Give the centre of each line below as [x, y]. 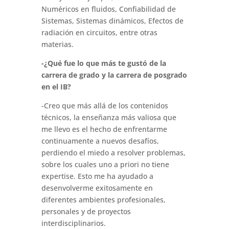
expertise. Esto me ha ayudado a [97, 176]
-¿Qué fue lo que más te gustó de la [104, 63]
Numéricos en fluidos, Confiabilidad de [108, 9]
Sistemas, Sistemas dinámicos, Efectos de [112, 21]
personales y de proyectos [86, 212]
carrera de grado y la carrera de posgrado [114, 75]
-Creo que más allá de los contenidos [105, 106]
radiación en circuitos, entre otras [99, 33]
